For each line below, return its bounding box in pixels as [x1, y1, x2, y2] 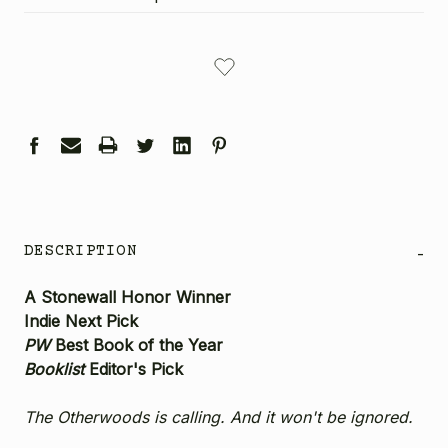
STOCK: [24, 59, 72, 76]
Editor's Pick [89, 358, 183, 379]
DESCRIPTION [24, 241, 137, 260]
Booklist [24, 358, 89, 379]
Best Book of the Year [55, 334, 223, 355]
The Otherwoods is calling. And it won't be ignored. [24, 406, 413, 427]
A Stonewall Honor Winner [24, 286, 231, 307]
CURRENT [24, 38, 80, 55]
